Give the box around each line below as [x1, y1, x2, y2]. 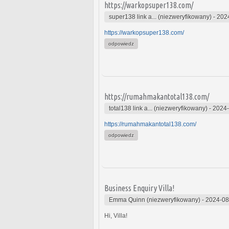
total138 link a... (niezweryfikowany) [109, 104, 208, 112]
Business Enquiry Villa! [104, 183, 174, 193]
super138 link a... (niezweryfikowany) [109, 13, 212, 20]
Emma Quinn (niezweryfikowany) [109, 196, 200, 203]
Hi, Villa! [104, 212, 127, 219]
